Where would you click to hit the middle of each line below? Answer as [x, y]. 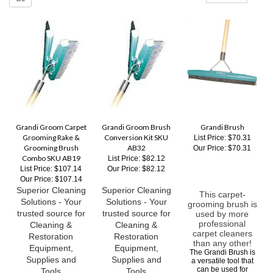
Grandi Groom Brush [136, 125]
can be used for [222, 268]
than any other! [222, 241]
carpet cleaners [222, 232]
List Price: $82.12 [136, 157]
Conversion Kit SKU [136, 136]
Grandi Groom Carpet [51, 125]
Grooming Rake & [51, 136]
